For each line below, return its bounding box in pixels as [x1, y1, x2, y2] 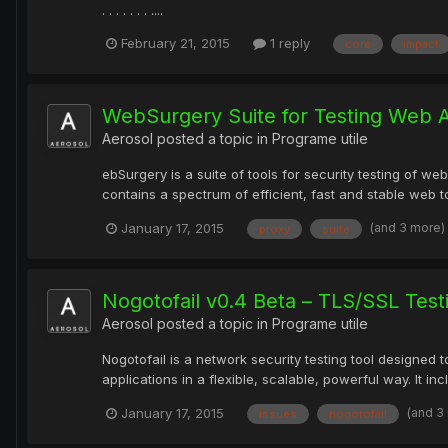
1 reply [266, 35, 310, 52]
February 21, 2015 [121, 35, 230, 52]
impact [403, 37, 439, 52]
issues [259, 406, 297, 421]
